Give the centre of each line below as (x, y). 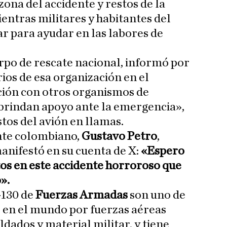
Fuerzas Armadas (82, 195)
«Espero (162, 151)
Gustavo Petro (119, 137)
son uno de (157, 195)
